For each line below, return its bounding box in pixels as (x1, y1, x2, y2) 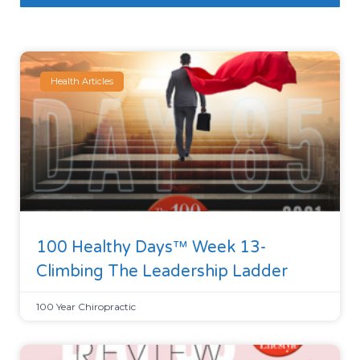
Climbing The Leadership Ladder (36, 262, 288, 282)
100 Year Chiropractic (36, 301, 136, 313)
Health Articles (51, 76, 114, 88)
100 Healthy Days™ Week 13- (36, 238, 266, 258)
